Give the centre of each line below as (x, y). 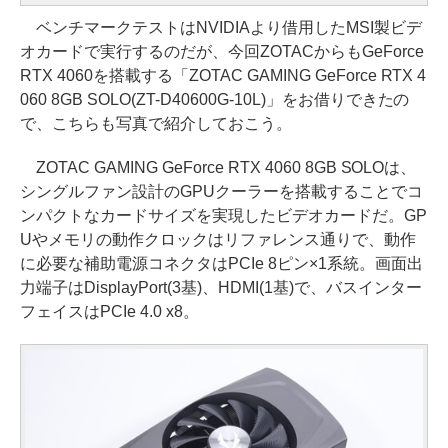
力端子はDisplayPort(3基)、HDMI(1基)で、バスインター (221, 288)
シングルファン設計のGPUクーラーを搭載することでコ (221, 192)
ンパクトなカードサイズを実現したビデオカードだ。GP (223, 216)
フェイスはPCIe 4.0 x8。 (109, 312)
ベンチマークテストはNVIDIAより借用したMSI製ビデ (221, 28)
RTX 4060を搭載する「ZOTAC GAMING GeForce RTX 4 (223, 76)
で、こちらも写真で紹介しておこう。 (156, 124)
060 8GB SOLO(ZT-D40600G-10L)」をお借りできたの (215, 100)
